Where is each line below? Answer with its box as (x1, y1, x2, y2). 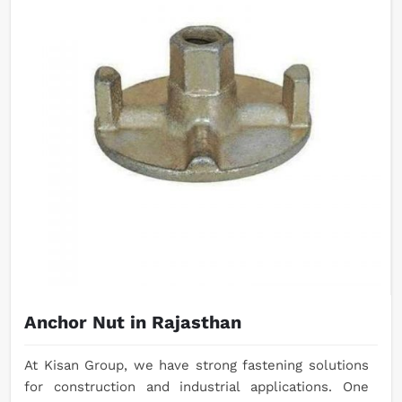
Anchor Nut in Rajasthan (24, 311, 241, 334)
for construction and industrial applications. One (24, 379, 369, 396)
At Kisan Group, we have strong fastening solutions (24, 357, 369, 374)
